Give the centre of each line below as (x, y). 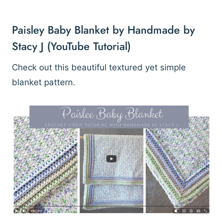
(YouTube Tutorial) (87, 46)
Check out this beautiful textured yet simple (99, 68)
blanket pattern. (44, 83)
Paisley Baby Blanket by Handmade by (103, 30)
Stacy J (28, 46)
